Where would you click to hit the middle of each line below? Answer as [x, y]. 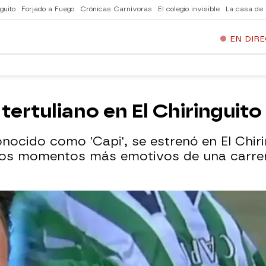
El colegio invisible [189, 9]
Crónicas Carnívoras [116, 9]
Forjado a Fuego [48, 9]
